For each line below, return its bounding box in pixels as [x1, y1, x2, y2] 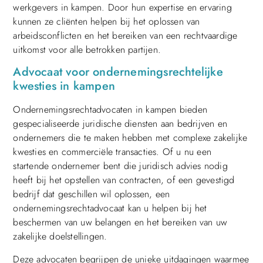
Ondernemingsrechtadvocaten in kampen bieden [13, 103, 207, 117]
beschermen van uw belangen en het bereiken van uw [13, 215, 228, 230]
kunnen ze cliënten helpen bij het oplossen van [13, 15, 200, 29]
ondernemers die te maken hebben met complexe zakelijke [13, 131, 248, 145]
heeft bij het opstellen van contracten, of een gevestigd [13, 173, 235, 187]
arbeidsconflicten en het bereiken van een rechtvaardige [13, 29, 238, 43]
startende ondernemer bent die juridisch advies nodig [13, 159, 228, 173]
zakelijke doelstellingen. [13, 230, 107, 244]
